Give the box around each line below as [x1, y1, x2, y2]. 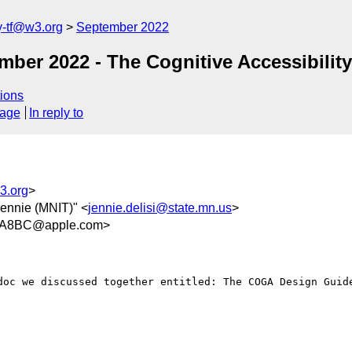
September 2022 [76, 20, 169, 34]
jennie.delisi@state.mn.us [88, 200, 232, 214]
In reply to [29, 106, 84, 120]
